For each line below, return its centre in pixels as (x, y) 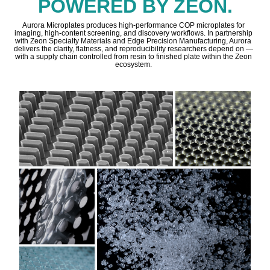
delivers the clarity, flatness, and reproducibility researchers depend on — (133, 49)
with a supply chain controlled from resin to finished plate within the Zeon (133, 56)
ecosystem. (133, 64)
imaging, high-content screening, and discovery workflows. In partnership (133, 33)
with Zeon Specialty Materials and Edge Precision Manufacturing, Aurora (133, 41)
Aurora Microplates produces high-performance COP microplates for (133, 25)
